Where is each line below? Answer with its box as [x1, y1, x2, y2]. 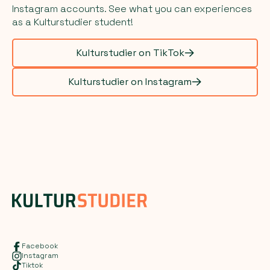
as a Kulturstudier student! [12, 16, 133, 29]
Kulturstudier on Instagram [69, 75, 192, 89]
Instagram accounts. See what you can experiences [12, 2, 252, 16]
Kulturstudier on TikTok [76, 46, 184, 60]
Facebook [22, 241, 58, 251]
